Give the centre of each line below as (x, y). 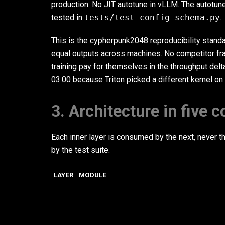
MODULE (93, 175)
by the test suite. (81, 150)
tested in (68, 17)
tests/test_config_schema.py (152, 17)
